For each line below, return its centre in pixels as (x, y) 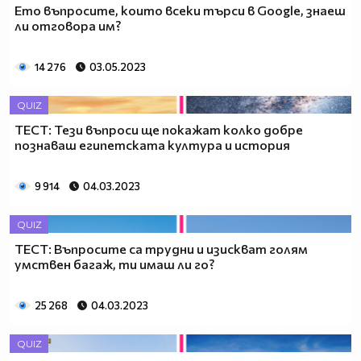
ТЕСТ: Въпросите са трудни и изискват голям (161, 249)
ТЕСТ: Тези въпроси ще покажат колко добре (159, 130)
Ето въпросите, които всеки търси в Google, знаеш (180, 10)
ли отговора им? (68, 26)
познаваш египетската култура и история (152, 145)
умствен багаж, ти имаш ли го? (114, 264)
